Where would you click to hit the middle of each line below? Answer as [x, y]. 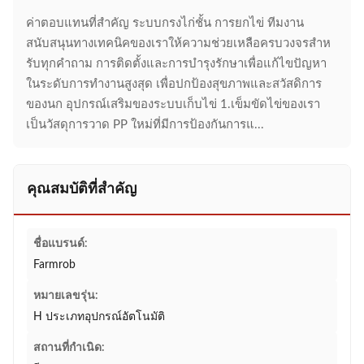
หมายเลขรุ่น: [66, 296]
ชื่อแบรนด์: [61, 244]
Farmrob [54, 265]
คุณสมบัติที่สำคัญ [82, 189]
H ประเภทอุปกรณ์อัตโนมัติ [99, 317]
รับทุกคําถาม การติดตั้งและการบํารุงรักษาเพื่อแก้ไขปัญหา [176, 64]
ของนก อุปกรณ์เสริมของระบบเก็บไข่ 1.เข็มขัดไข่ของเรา [173, 104]
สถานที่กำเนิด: [69, 348]
